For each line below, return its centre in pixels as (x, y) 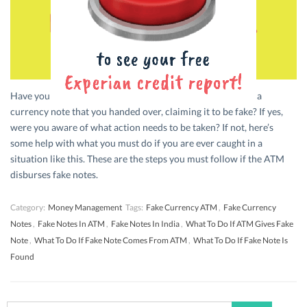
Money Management (85, 207)
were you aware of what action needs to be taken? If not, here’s (142, 127)
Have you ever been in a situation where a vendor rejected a (136, 95)
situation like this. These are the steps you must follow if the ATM (147, 158)
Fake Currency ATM (182, 207)
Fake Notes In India (145, 223)
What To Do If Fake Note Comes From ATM (111, 240)
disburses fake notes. (54, 174)
